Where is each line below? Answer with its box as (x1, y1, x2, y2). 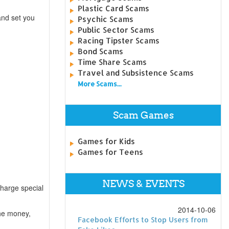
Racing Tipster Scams (78, 35, 160, 45)
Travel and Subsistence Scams (78, 67, 194, 78)
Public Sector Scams (78, 25, 155, 35)
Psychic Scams (78, 14, 134, 24)
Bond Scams (78, 46, 124, 56)
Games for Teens (78, 147, 144, 157)
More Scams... (78, 79, 122, 88)
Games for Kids (78, 136, 135, 146)
